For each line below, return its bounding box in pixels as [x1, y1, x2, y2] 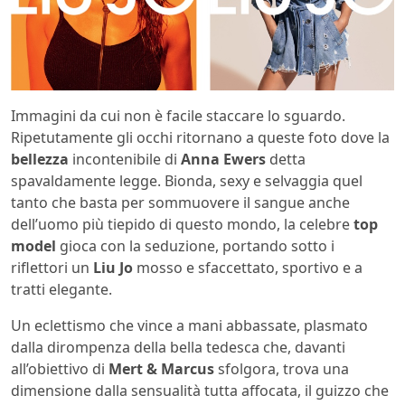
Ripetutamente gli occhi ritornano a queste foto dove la [11, 127, 390, 148]
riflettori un [11, 258, 93, 278]
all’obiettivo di [11, 359, 108, 380]
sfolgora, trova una [214, 359, 349, 380]
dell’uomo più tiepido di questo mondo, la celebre [11, 214, 353, 235]
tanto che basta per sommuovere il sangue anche [11, 193, 350, 213]
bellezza [11, 149, 69, 170]
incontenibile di [69, 149, 181, 170]
